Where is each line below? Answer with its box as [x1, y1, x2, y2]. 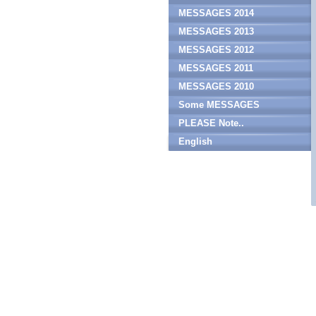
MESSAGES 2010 [178, 81, 254, 92]
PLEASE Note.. [178, 118, 244, 128]
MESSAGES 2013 [178, 26, 254, 37]
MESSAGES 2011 [178, 63, 253, 73]
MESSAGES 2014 [178, 8, 254, 18]
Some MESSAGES [178, 99, 260, 110]
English [178, 136, 212, 147]
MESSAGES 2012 [178, 44, 254, 55]
